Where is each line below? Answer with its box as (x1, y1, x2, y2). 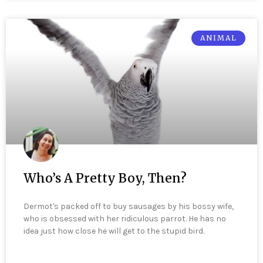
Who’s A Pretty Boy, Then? (23, 170, 187, 186)
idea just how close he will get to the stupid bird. (23, 225, 204, 236)
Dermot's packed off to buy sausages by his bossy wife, (23, 201, 234, 211)
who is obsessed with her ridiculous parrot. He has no (23, 213, 226, 224)
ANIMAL (200, 33, 237, 42)
